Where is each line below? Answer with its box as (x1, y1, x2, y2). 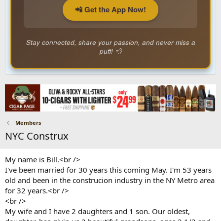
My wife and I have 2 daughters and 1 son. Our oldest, (5, 206, 190, 216)
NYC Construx (5, 129, 69, 143)
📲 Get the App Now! (75, 4, 146, 15)
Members (15, 118, 41, 126)
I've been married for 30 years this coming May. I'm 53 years (5, 164, 212, 175)
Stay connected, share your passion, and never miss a (26, 37, 195, 47)
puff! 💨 (99, 46, 122, 56)
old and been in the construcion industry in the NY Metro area (5, 175, 215, 185)
